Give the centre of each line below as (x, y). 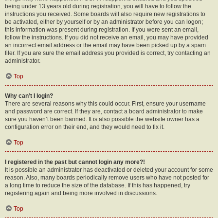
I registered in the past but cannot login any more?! (75, 162)
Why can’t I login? (29, 96)
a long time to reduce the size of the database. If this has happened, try (98, 185)
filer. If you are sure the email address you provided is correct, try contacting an (108, 53)
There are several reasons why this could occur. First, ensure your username (105, 104)
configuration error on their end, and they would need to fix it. (85, 127)
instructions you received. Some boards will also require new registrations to (105, 14)
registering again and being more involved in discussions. (81, 193)
